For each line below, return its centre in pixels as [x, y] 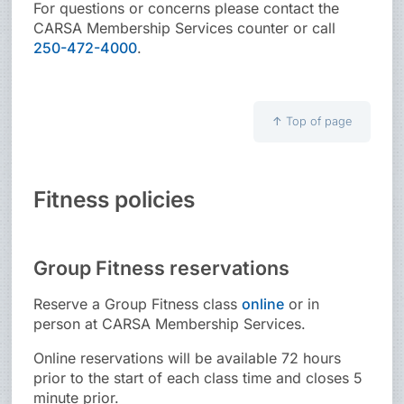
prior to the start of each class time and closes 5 [198, 378]
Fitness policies [115, 200]
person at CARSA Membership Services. [170, 324]
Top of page [318, 122]
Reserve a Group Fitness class [138, 304]
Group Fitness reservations [162, 268]
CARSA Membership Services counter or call [185, 28]
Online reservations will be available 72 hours [188, 358]
